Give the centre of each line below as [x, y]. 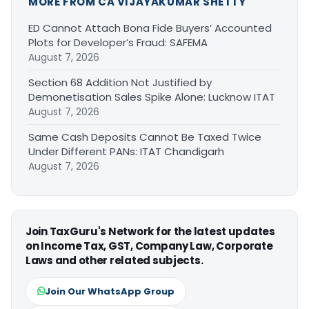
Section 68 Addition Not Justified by [120, 83]
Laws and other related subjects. [114, 261]
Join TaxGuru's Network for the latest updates [150, 232]
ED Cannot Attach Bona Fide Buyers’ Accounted [150, 28]
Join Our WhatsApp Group [110, 292]
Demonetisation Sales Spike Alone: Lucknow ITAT [152, 97]
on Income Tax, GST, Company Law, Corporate [149, 246]
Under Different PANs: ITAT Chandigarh [126, 152]
